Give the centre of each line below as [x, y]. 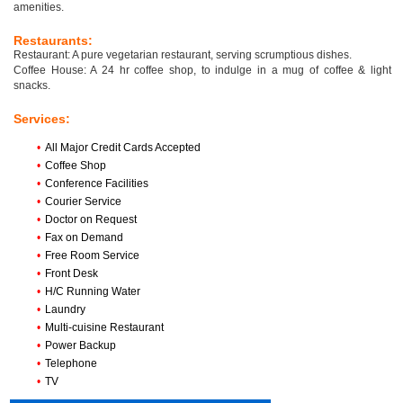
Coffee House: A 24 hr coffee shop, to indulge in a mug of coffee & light [202, 71]
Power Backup [81, 346]
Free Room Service [92, 256]
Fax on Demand [84, 238]
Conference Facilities [97, 184]
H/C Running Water [93, 292]
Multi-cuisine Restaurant [104, 328]
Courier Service [83, 202]
